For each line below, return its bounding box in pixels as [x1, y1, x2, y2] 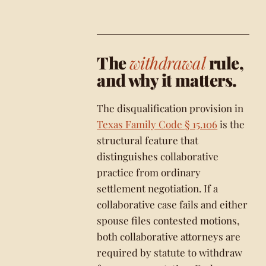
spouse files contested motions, [97, 214, 240, 227]
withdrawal [129, 52, 206, 74]
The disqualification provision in [97, 102, 244, 115]
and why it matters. [97, 69, 237, 91]
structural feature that [97, 134, 199, 147]
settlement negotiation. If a [97, 182, 218, 195]
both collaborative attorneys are [97, 230, 241, 243]
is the [217, 118, 245, 131]
